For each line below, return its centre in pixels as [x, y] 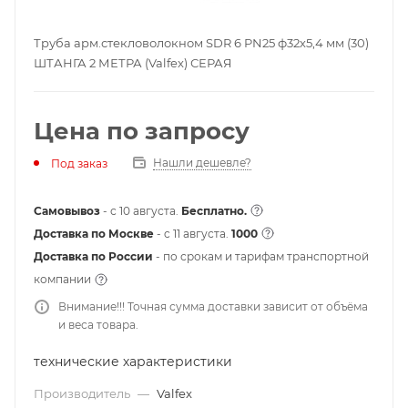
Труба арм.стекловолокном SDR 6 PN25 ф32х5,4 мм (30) [201, 43]
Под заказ [79, 163]
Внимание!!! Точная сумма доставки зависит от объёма [213, 306]
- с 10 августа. [142, 211]
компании [64, 279]
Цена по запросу [142, 131]
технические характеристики [133, 362]
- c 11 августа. [194, 234]
